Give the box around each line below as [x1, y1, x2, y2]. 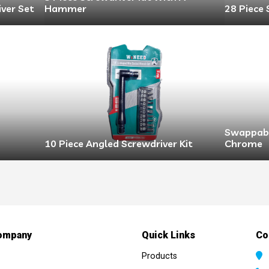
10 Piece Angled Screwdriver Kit [44, 138, 193, 150]
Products [142, 250, 177, 261]
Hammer [44, 2, 86, 15]
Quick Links [142, 229, 195, 241]
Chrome [225, 138, 262, 150]
